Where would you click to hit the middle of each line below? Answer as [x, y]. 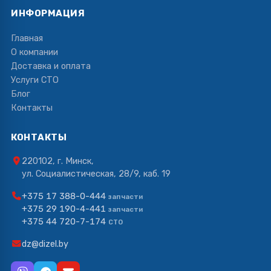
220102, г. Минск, [58, 161]
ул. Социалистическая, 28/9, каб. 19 [96, 173]
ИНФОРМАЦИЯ [48, 13]
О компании [34, 52]
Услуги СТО [35, 80]
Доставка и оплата [51, 66]
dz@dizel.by [45, 243]
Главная [27, 38]
